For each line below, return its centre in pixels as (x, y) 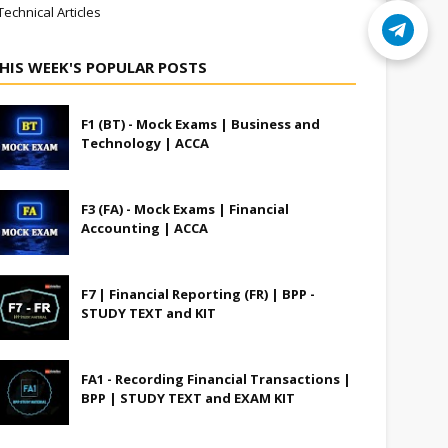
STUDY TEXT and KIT (149, 313)
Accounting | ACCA (145, 228)
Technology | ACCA (145, 143)
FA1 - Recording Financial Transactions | (216, 379)
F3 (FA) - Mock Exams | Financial (185, 209)
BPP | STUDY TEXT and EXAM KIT (188, 398)
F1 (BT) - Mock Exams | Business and (201, 124)
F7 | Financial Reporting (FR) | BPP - (198, 294)
